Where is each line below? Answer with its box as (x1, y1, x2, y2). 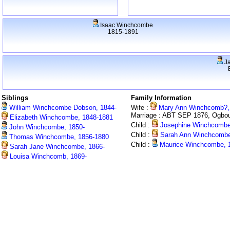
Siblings (2, 94, 28, 102)
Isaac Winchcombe (99, 22, 153, 29)
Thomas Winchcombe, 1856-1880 (7, 133, 109, 141)
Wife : (131, 104, 150, 112)
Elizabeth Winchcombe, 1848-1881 (8, 113, 113, 122)
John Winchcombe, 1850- (7, 123, 85, 131)
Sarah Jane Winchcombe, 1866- (8, 143, 105, 151)
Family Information (131, 94, 191, 102)
